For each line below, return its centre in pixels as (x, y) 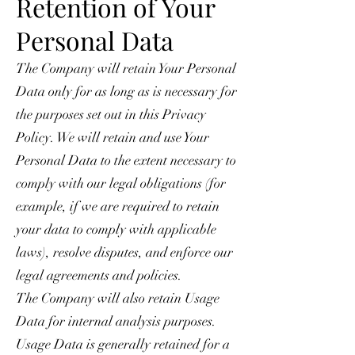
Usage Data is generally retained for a (123, 344)
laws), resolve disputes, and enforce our (124, 252)
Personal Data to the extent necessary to (126, 160)
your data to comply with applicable (116, 229)
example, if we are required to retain (118, 206)
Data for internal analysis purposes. (116, 321)
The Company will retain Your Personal (126, 68)
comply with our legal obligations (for (121, 183)
